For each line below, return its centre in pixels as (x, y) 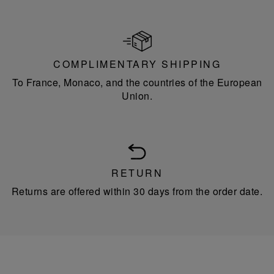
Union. (137, 96)
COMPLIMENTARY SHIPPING (137, 64)
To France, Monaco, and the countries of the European (137, 83)
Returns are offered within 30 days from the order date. (137, 191)
